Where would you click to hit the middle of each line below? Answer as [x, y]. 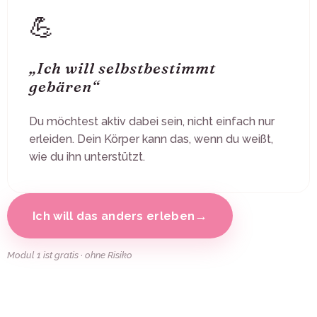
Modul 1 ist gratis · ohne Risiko [70, 255]
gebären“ [64, 87]
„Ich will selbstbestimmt [122, 68]
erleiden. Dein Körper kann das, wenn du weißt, [151, 139]
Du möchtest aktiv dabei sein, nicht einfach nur [152, 122]
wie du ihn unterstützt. [87, 157]
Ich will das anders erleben [114, 216]
